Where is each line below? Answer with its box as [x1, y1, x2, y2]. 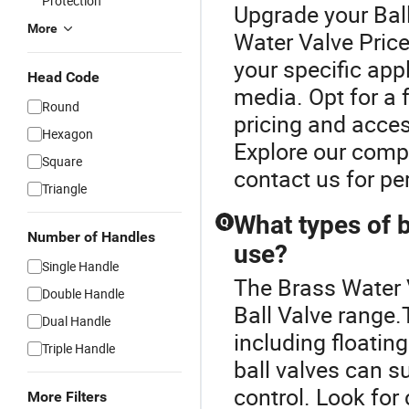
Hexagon [42, 125, 93, 142]
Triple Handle [42, 340, 115, 357]
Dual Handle [42, 312, 110, 330]
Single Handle [42, 257, 119, 275]
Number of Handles [27, 228, 155, 246]
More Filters [27, 388, 107, 405]
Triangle [42, 180, 87, 197]
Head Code [27, 68, 100, 86]
